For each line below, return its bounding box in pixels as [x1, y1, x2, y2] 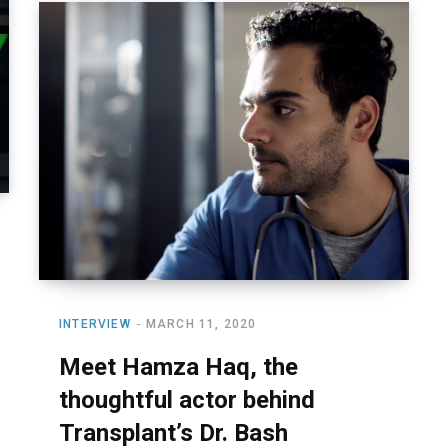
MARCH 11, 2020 [145, 316, 257, 331]
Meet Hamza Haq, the [59, 352, 298, 381]
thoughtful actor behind [59, 385, 315, 414]
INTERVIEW [59, 316, 131, 331]
